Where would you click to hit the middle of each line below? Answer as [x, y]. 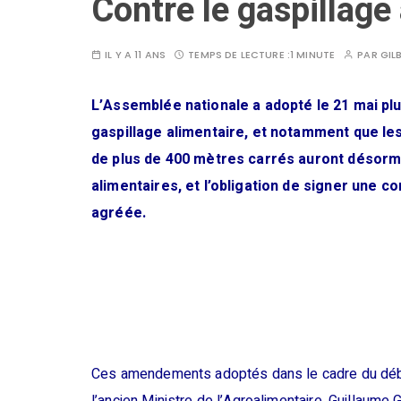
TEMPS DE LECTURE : [239, 55]
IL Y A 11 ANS [136, 55]
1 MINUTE [312, 55]
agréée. [119, 213]
